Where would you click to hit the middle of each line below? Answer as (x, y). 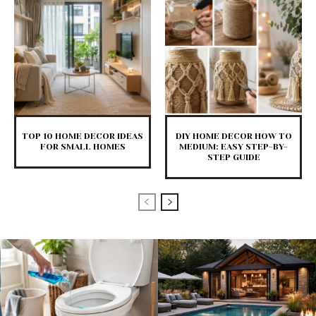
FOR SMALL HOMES (83, 147)
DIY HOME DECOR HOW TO (233, 136)
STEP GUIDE (233, 158)
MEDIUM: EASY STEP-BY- (233, 147)
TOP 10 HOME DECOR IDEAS (83, 136)
